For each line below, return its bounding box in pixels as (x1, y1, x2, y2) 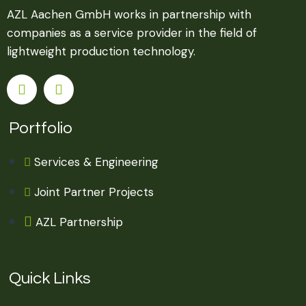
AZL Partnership (36, 214, 123, 230)
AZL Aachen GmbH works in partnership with (7, 7, 251, 23)
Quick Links (9, 270, 91, 288)
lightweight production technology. (7, 44, 195, 59)
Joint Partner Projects (34, 184, 154, 200)
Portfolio (9, 120, 72, 137)
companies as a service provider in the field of (7, 25, 257, 41)
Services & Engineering (34, 154, 158, 170)
